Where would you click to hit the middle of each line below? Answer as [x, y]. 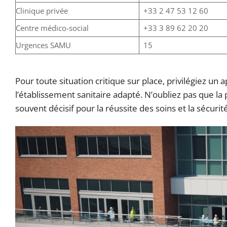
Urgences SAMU [43, 45]
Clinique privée [42, 11]
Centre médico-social [52, 28]
